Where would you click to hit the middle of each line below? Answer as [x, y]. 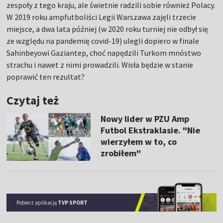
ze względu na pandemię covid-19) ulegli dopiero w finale [103, 41]
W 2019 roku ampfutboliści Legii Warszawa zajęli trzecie [102, 17]
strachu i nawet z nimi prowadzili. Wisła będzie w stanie [100, 65]
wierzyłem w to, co [138, 142]
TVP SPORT [73, 202]
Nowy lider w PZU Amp [145, 119]
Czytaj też [33, 101]
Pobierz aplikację [37, 202]
